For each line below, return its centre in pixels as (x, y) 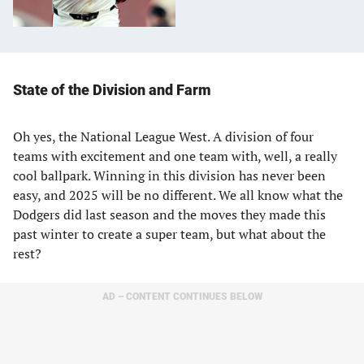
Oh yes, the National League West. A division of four (163, 136)
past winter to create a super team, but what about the (169, 234)
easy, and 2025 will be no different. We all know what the (178, 195)
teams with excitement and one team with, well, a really (175, 156)
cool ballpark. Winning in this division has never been (169, 175)
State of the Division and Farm (112, 90)
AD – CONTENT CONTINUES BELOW (182, 297)
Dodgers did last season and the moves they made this (169, 214)
